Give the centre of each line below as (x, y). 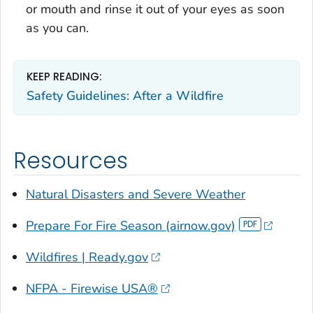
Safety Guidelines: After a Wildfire (125, 95)
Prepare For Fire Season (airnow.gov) (131, 225)
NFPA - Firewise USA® (92, 288)
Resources (71, 161)
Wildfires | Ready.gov (87, 257)
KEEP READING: (64, 77)
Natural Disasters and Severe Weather (136, 194)
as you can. (57, 28)
